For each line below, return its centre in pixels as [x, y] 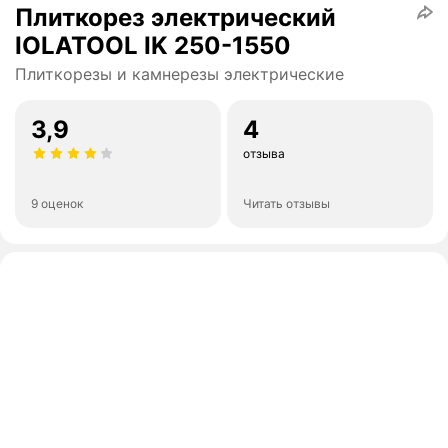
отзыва [264, 154]
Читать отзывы [286, 204]
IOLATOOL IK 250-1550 [153, 46]
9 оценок [57, 204]
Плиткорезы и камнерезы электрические [179, 74]
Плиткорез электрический [175, 18]
